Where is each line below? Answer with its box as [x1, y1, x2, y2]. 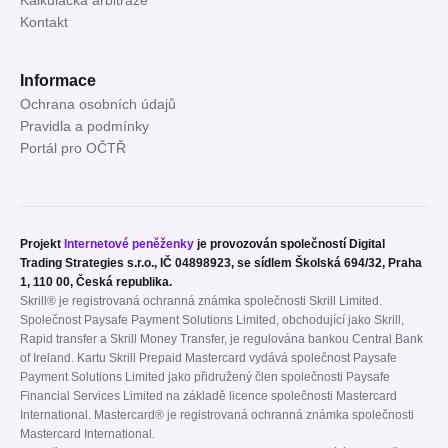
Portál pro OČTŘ [20, 141, 126, 157]
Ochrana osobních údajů [20, 97, 176, 113]
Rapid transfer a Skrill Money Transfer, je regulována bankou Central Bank [20, 333, 423, 346]
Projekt [20, 238, 64, 251]
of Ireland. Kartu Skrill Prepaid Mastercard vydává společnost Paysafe [20, 352, 397, 365]
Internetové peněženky [64, 238, 194, 251]
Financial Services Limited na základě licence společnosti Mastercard [20, 390, 397, 403]
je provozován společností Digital [194, 238, 385, 251]
